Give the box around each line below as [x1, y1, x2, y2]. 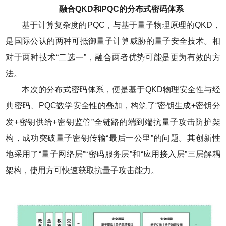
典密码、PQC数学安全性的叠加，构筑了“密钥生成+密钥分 [6, 101, 220, 110]
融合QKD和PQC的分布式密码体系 [59, 5, 184, 14]
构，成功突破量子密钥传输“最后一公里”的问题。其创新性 [6, 134, 220, 143]
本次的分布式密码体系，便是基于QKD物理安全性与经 [22, 85, 220, 94]
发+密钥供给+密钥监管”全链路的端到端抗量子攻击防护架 [6, 118, 220, 127]
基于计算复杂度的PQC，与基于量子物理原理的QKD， [22, 21, 220, 30]
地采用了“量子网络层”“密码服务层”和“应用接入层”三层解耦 [6, 150, 220, 159]
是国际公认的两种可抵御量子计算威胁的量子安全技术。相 [6, 37, 220, 46]
